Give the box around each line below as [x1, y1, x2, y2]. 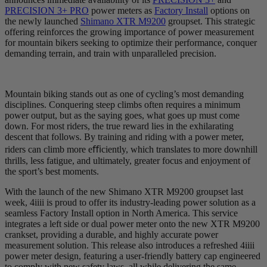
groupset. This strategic [166, 15, 255, 26]
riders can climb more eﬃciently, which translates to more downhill [5, 144, 257, 154]
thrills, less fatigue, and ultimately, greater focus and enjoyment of [5, 155, 250, 166]
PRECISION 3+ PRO [5, 5, 89, 15]
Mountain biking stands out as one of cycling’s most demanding [5, 88, 244, 99]
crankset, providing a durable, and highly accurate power [5, 229, 218, 240]
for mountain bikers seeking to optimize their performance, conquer [5, 37, 257, 48]
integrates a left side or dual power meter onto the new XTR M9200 [5, 218, 260, 229]
